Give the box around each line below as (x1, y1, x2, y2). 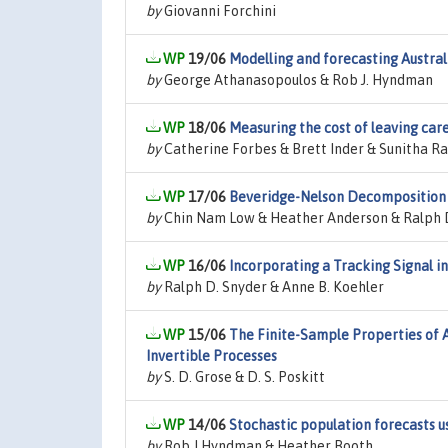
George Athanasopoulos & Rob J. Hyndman (161, 72, 433, 88)
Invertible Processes (146, 348, 277, 364)
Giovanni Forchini (161, 3, 276, 19)
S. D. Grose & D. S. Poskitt (161, 369, 325, 385)
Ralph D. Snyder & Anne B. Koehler (161, 279, 384, 295)
